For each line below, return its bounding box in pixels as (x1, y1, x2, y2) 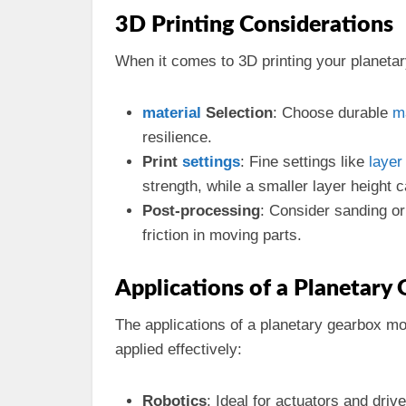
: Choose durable (273, 104, 392, 121)
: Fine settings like (240, 153, 369, 170)
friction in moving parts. (142, 227, 302, 244)
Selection (201, 104, 273, 121)
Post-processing (142, 202, 260, 219)
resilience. (142, 129, 212, 146)
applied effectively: (115, 341, 242, 358)
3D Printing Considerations (115, 14, 393, 36)
